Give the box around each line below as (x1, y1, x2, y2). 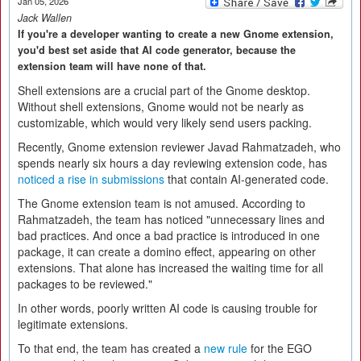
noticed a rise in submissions (18, 171, 164, 187)
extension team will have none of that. (18, 59, 206, 73)
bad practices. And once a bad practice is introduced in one (18, 227, 320, 243)
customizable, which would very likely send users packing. (18, 114, 312, 131)
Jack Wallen (18, 10, 72, 25)
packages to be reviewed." (18, 276, 152, 292)
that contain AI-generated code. (164, 171, 329, 187)
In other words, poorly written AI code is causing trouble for (18, 300, 317, 316)
